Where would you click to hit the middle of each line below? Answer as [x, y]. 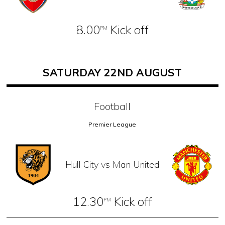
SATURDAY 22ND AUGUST [113, 72]
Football [113, 106]
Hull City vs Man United [112, 164]
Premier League [113, 124]
